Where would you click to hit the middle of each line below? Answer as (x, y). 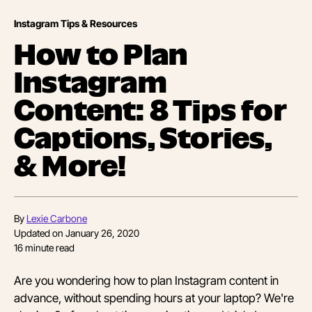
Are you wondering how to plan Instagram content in (146, 281)
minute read (49, 248)
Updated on (40, 233)
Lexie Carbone (57, 219)
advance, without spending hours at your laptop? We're (154, 298)
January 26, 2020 (102, 233)
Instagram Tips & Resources (76, 24)
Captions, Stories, (143, 138)
